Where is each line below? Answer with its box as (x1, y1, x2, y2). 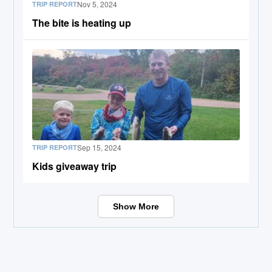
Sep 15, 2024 (77, 141, 122, 152)
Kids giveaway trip (32, 158, 117, 173)
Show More (113, 201, 159, 211)
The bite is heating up (32, 15, 132, 30)
